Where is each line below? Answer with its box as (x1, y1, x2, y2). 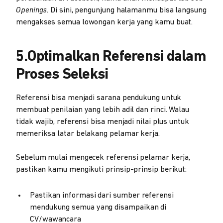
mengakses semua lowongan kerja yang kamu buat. (16, 18, 193, 26)
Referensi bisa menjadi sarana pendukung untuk (16, 94, 182, 102)
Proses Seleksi (16, 67, 109, 83)
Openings (16, 6, 47, 14)
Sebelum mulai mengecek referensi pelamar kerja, (16, 154, 191, 162)
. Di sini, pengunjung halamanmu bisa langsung (47, 6, 207, 14)
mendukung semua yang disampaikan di (30, 204, 167, 212)
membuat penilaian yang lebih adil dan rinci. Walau (16, 106, 190, 114)
